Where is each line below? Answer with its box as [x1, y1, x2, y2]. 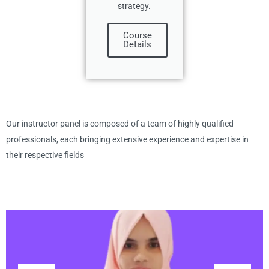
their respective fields [6, 150, 84, 160]
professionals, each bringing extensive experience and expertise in [6, 134, 249, 144]
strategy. [118, 1, 151, 11]
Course [122, 30, 152, 41]
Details [123, 39, 152, 50]
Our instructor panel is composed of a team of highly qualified [6, 119, 234, 128]
